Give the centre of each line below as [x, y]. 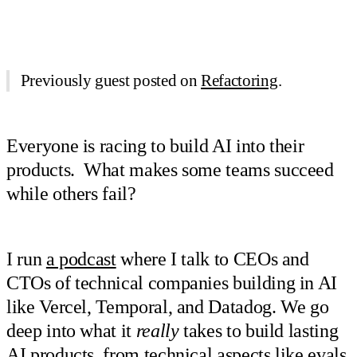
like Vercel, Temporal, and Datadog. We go [168, 307]
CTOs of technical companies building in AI [172, 283]
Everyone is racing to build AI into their [155, 145]
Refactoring [239, 81]
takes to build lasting [259, 331]
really [157, 331]
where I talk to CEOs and [212, 259]
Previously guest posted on [110, 81]
